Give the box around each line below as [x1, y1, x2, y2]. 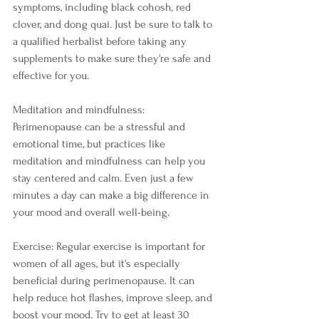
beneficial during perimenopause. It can [13, 274, 198, 287]
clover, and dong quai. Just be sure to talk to [13, 18, 215, 31]
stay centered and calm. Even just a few [13, 172, 197, 184]
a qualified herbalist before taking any [13, 35, 189, 48]
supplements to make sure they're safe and [13, 52, 214, 65]
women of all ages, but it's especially [13, 257, 183, 270]
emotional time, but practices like [13, 137, 168, 150]
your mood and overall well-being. [13, 206, 169, 219]
